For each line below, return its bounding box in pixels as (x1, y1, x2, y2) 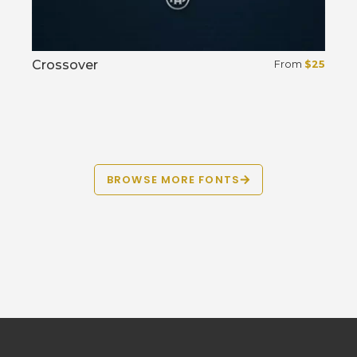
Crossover (32, 57, 98, 73)
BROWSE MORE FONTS (107, 171, 240, 187)
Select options (32, 91, 119, 107)
